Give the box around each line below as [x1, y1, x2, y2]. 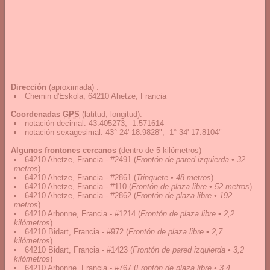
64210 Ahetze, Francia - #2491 [25, 155, 131, 164]
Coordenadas [11, 110, 63, 119]
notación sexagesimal [25, 128, 101, 137]
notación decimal [25, 119, 84, 128]
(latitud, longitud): [80, 110, 142, 119]
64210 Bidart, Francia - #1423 [25, 245, 128, 254]
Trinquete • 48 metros [136, 173, 211, 182]
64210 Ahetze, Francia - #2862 [25, 191, 131, 200]
